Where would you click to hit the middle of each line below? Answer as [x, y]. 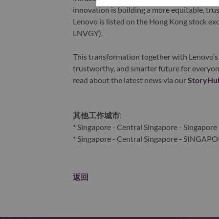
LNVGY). [88, 33]
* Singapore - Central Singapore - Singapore [145, 127]
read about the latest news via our [130, 80]
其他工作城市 [96, 115]
